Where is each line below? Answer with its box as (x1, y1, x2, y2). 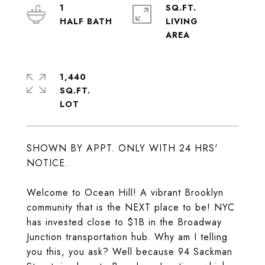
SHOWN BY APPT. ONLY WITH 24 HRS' (27, 141, 218, 155)
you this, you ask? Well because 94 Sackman (27, 245, 232, 258)
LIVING (166, 15, 198, 27)
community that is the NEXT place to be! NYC (27, 201, 235, 214)
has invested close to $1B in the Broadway (27, 215, 222, 229)
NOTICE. (27, 156, 69, 170)
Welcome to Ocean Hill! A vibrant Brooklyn (27, 186, 224, 199)
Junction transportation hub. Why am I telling (27, 230, 228, 244)
